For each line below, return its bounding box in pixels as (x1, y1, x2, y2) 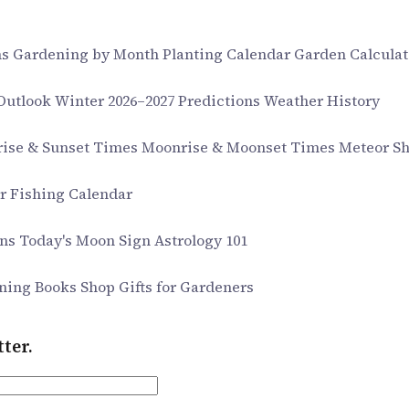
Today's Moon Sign (19, 230, 154, 250)
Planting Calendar (163, 44, 294, 64)
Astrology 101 (154, 230, 247, 250)
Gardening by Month (13, 44, 163, 64)
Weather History (264, 90, 380, 110)
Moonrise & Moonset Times (142, 137, 339, 157)
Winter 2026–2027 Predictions (55, 90, 264, 110)
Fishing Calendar (10, 184, 132, 204)
